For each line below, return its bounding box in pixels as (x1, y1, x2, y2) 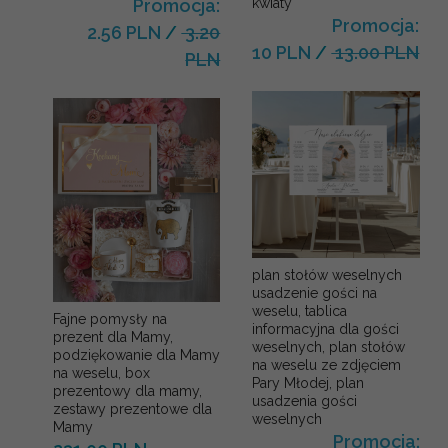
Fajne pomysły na (53, 311, 167, 328)
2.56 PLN (87, 22, 162, 44)
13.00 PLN (331, 41, 420, 63)
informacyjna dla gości (252, 321, 400, 338)
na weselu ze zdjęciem (252, 357, 402, 374)
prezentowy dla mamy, (53, 383, 202, 400)
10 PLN (252, 41, 312, 63)
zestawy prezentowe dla (53, 401, 212, 418)
